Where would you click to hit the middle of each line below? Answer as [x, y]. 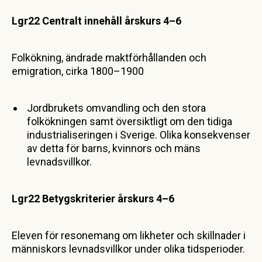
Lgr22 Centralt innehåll [67, 20]
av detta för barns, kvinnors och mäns [114, 148]
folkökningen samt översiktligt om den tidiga [130, 121]
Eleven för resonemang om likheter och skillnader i [129, 235]
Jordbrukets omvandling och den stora [116, 108]
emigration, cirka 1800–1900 [78, 71]
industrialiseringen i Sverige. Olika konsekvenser [139, 135]
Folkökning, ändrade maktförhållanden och [109, 57]
